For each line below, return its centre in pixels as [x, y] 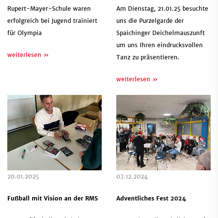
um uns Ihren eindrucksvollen [160, 45]
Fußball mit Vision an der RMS [53, 199]
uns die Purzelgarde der [150, 21]
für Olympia [25, 33]
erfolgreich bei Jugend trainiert [52, 21]
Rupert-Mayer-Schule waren [49, 9]
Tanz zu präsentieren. [148, 57]
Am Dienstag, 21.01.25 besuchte [162, 9]
